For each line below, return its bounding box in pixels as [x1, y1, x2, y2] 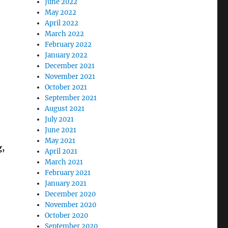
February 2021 [45, 168, 91, 178]
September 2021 [45, 94, 97, 103]
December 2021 [45, 62, 95, 71]
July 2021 [45, 115, 74, 124]
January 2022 [45, 51, 88, 60]
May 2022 [45, 8, 77, 17]
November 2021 [45, 72, 96, 81]
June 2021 [45, 126, 77, 135]
